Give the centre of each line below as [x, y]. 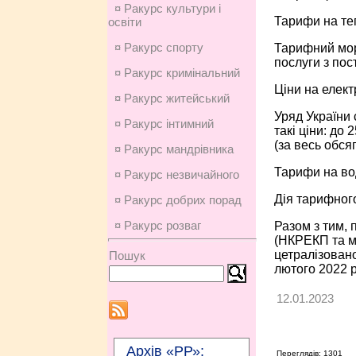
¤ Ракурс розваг [157, 225]
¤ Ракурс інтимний [164, 124]
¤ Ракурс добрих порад [178, 200]
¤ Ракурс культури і [167, 8]
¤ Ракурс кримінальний [177, 73]
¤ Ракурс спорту [159, 47]
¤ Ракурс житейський [172, 98]
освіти [124, 22]
